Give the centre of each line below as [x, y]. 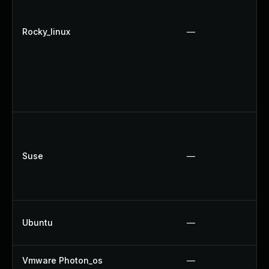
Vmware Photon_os [62, 260]
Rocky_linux [46, 32]
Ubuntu [38, 222]
